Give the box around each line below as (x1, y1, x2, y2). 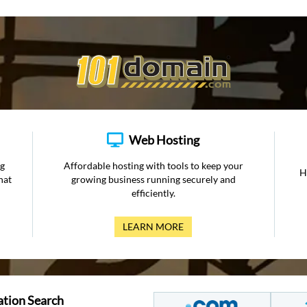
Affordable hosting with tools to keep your (63, 160, 243, 171)
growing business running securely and (71, 173, 236, 185)
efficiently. (131, 187, 175, 199)
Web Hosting (129, 132, 200, 147)
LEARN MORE (123, 221, 184, 232)
